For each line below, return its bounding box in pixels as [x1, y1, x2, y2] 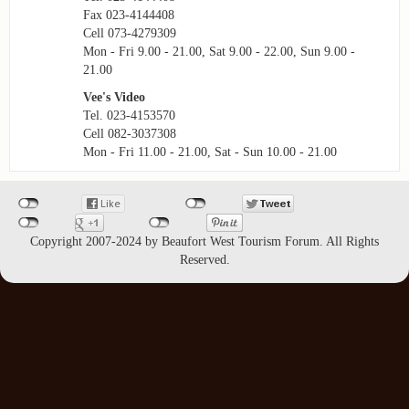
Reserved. [179, 252, 230, 267]
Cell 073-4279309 [83, 26, 176, 40]
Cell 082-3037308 [83, 126, 176, 141]
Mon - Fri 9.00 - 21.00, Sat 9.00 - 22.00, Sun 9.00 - [83, 44, 355, 58]
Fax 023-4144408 [83, 7, 174, 22]
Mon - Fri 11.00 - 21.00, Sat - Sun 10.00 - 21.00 [83, 144, 337, 159]
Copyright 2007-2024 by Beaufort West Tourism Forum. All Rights [30, 234, 379, 248]
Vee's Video [83, 89, 145, 104]
